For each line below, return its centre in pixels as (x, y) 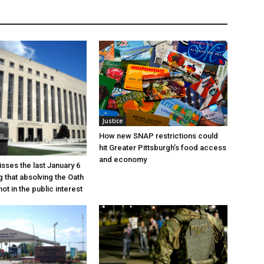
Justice (113, 121)
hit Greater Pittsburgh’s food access (163, 147)
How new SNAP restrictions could (159, 136)
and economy (123, 159)
